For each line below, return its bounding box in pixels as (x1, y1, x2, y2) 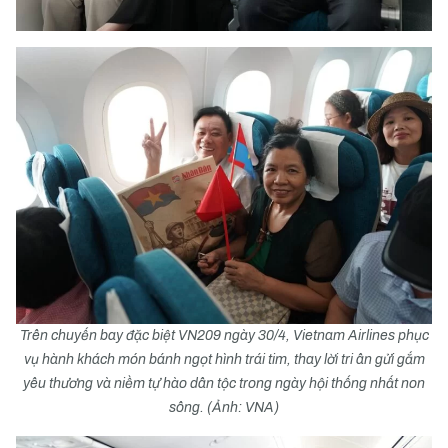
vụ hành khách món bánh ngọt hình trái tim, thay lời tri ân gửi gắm (23, 352, 425, 367)
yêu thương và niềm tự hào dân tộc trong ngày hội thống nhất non (23, 376, 425, 391)
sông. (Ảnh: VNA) (169, 400, 279, 415)
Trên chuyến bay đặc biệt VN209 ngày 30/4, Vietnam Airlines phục (19, 328, 429, 343)
